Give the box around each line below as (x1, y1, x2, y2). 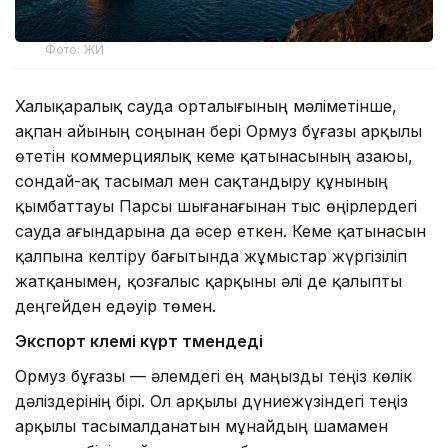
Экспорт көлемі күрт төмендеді (15, 330, 263, 351)
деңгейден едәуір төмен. (15, 295, 216, 316)
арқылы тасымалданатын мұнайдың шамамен (15, 415, 388, 436)
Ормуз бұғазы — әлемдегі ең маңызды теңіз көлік (15, 365, 412, 386)
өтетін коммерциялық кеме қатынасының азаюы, (15, 145, 413, 166)
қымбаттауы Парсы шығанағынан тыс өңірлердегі (15, 195, 417, 216)
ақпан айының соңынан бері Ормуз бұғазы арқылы (15, 120, 422, 141)
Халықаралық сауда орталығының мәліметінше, (15, 95, 397, 116)
